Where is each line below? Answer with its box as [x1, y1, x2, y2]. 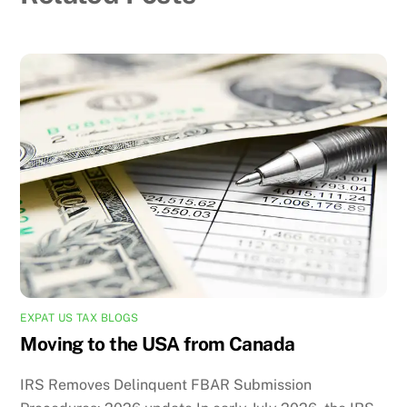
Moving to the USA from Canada [20, 332, 295, 355]
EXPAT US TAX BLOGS [20, 311, 139, 324]
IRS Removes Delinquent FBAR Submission [20, 376, 313, 394]
